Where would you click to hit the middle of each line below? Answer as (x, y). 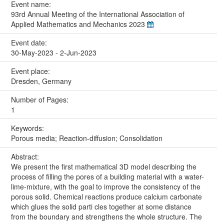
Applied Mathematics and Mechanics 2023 (79, 24)
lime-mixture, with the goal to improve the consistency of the (105, 186)
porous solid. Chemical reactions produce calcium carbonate (106, 196)
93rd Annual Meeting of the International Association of (97, 14)
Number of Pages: (40, 99)
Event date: (30, 42)
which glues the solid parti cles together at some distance (101, 206)
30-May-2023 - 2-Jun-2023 (53, 52)
